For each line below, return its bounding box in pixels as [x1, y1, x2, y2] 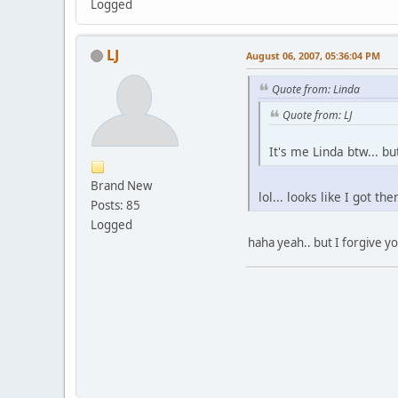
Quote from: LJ [283, 107, 352, 123]
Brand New [91, 177, 152, 194]
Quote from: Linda [272, 81, 360, 97]
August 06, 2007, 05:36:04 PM [246, 48, 380, 62]
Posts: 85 [91, 196, 140, 213]
